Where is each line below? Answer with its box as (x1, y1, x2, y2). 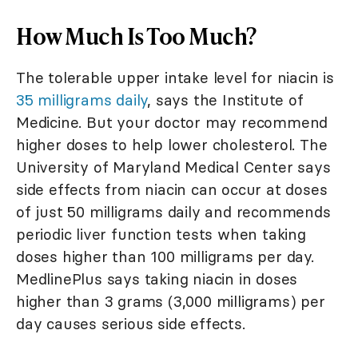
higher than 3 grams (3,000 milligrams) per (16, 292, 325, 312)
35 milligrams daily (16, 90, 148, 110)
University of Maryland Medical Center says (16, 157, 331, 177)
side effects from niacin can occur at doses (16, 180, 328, 200)
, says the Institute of (147, 90, 304, 110)
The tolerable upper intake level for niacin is (16, 68, 334, 88)
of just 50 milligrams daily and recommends (16, 202, 331, 222)
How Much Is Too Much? (16, 20, 257, 52)
